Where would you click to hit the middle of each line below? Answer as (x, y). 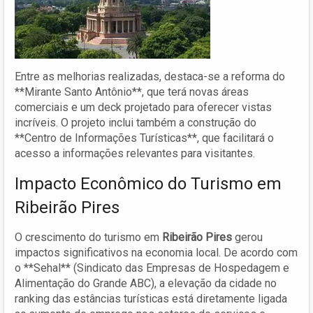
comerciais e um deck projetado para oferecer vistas (143, 107)
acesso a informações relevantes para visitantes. (135, 153)
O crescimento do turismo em (88, 237)
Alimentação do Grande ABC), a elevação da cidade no (146, 283)
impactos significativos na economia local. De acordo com (156, 252)
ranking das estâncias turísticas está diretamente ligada (151, 298)
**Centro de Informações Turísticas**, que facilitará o (144, 138)
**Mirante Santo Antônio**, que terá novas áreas (132, 92)
